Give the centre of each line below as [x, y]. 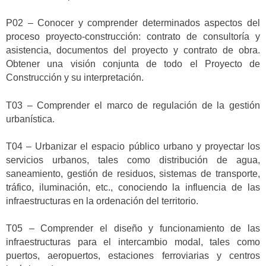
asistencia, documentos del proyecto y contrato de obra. [133, 50]
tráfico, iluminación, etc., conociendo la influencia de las [133, 188]
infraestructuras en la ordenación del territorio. [102, 201]
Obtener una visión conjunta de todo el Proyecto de [133, 64]
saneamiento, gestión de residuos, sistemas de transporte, [133, 174]
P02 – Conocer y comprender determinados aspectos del [133, 23]
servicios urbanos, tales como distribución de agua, [133, 160]
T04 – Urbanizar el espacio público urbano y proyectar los [133, 147]
